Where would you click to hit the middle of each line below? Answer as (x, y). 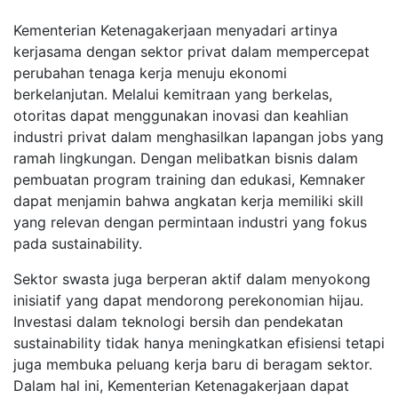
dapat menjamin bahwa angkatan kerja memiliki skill (188, 201)
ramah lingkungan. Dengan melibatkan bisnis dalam (186, 158)
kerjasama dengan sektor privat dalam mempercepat (191, 52)
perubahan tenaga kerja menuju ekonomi (150, 73)
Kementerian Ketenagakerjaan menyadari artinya (175, 30)
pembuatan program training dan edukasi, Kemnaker (189, 179)
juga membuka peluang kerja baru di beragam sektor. (193, 364)
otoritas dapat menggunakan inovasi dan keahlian (181, 115)
